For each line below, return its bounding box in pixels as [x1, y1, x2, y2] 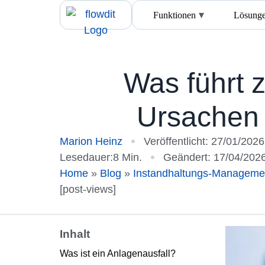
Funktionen [153, 9, 196, 20]
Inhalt [59, 227, 90, 240]
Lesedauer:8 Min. [59, 151, 142, 163]
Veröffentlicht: [143, 135, 211, 147]
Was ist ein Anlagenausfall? [59, 248, 176, 258]
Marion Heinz [59, 135, 122, 147]
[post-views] [59, 183, 116, 195]
